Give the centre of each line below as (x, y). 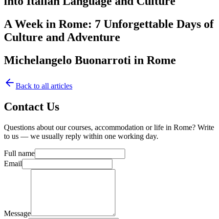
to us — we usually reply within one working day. (81, 136)
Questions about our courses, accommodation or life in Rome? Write (109, 127)
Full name (19, 153)
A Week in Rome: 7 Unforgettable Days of (109, 24)
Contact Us (32, 106)
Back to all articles (44, 86)
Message (17, 213)
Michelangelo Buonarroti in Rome (90, 60)
